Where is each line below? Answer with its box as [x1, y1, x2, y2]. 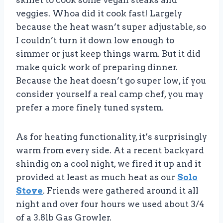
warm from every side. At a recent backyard [16, 145, 204, 156]
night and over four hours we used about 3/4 [16, 199, 205, 210]
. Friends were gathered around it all [43, 186, 199, 196]
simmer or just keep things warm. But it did [16, 49, 201, 59]
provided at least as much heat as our [16, 172, 177, 183]
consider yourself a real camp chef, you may [16, 89, 204, 100]
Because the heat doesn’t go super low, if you [16, 76, 206, 86]
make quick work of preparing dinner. [16, 62, 178, 73]
